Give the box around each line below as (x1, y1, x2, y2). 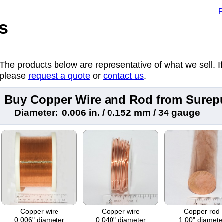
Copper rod (184, 207, 220, 215)
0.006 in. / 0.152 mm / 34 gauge (62, 107, 200, 118)
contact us (103, 71, 144, 81)
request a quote (28, 71, 90, 81)
